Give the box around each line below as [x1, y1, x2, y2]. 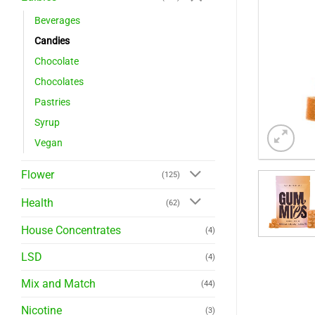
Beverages [34, 15, 80, 27]
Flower [21, 168, 54, 182]
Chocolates [34, 76, 84, 89]
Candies [34, 35, 70, 48]
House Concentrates [21, 223, 121, 237]
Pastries [34, 96, 70, 109]
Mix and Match [21, 276, 96, 290]
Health [21, 195, 53, 210]
